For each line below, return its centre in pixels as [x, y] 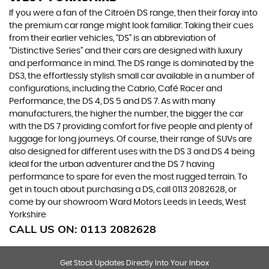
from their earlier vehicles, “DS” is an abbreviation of [113, 38]
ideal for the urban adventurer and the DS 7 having [112, 164]
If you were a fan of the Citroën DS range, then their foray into [133, 13]
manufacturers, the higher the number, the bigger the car [126, 114]
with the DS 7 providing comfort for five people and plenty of [131, 126]
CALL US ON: [45, 229]
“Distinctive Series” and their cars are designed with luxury [126, 51]
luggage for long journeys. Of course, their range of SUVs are [131, 139]
